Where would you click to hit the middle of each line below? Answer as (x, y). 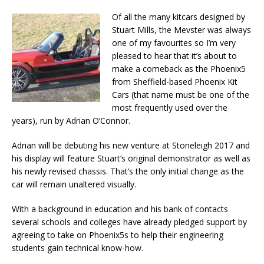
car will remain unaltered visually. (74, 184)
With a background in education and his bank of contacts (120, 209)
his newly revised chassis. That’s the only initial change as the (128, 171)
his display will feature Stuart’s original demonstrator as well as (131, 158)
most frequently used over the (170, 108)
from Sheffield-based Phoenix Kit (175, 82)
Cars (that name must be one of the (181, 95)
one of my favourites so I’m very (174, 43)
